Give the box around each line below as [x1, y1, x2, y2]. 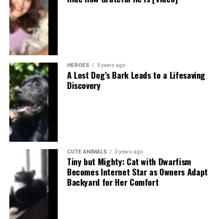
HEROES [66, 62, 89, 68]
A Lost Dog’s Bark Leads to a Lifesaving [66, 68, 206, 81]
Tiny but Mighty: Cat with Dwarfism [66, 155, 191, 168]
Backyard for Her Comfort [66, 175, 159, 188]
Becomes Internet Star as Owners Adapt [66, 165, 208, 178]
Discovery [66, 79, 101, 91]
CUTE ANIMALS [66, 149, 107, 155]
